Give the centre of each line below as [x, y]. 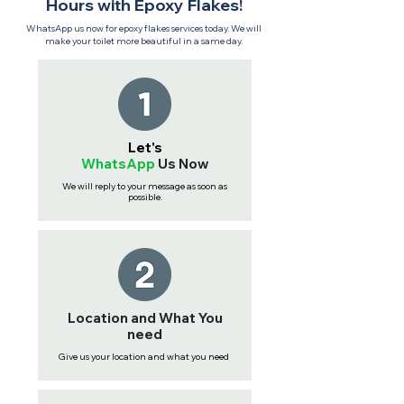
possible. [145, 197]
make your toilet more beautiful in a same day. [144, 41]
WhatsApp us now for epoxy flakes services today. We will [144, 28]
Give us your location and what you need [145, 357]
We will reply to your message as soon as [145, 186]
